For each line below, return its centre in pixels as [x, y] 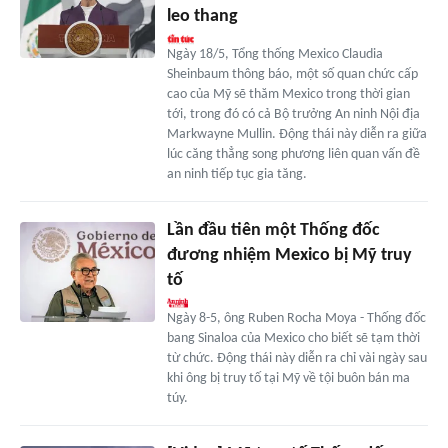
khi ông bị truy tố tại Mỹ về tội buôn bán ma [288, 378]
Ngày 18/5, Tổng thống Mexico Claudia [274, 54]
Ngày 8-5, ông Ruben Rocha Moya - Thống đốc [296, 318]
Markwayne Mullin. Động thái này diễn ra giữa [296, 134]
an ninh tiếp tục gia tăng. [236, 174]
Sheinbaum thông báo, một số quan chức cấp [292, 74]
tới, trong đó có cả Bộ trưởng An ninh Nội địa [293, 114]
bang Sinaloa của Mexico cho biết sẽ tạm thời [293, 338]
